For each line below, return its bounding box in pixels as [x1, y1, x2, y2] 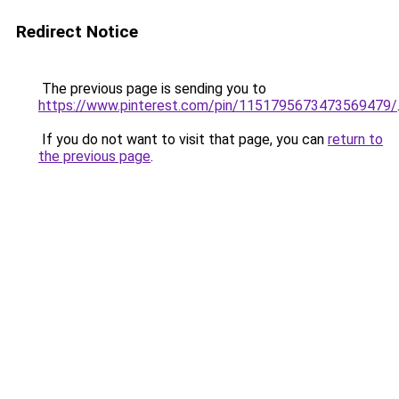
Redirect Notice [16, 21, 138, 42]
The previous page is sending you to [38, 80, 266, 97]
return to [328, 131, 383, 148]
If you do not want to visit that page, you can [38, 131, 328, 148]
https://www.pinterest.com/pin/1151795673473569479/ [38, 97, 397, 114]
